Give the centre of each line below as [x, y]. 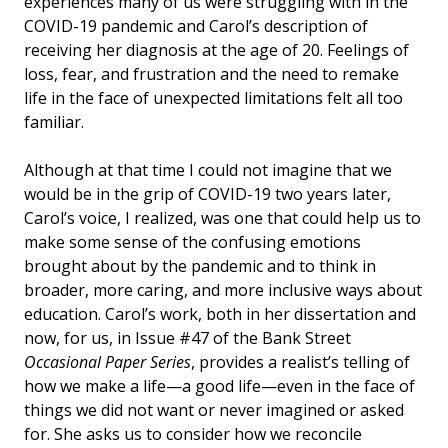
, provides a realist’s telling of [300, 361]
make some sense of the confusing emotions [192, 241]
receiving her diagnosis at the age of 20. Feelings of [216, 49]
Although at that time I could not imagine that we [208, 169]
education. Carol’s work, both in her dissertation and [220, 313]
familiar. [54, 121]
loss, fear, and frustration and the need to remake [211, 73]
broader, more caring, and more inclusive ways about [223, 289]
